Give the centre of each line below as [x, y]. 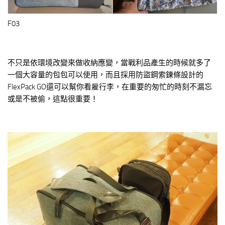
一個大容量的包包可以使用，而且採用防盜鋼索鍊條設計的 [105, 75]
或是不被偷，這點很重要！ [53, 99]
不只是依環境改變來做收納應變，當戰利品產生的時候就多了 [109, 63]
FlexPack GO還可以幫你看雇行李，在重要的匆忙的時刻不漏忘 [110, 87]
